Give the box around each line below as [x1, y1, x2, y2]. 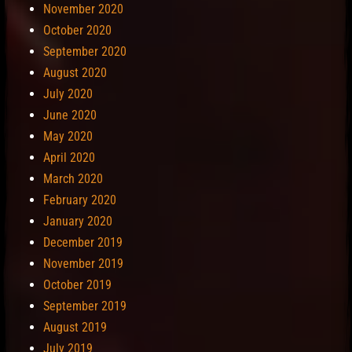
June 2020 [43, 108, 97, 123]
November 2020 [43, 2, 123, 17]
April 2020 [43, 150, 95, 166]
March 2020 [43, 171, 103, 187]
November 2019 [43, 256, 123, 272]
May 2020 [43, 129, 93, 145]
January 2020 [43, 214, 112, 229]
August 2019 [43, 320, 107, 335]
